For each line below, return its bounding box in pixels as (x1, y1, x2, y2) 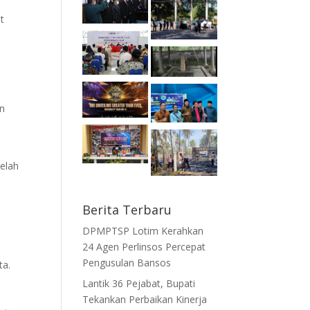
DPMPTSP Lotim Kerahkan (82, 224, 204, 237)
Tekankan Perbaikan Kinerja (82, 292, 208, 306)
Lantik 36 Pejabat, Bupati (82, 276, 196, 290)
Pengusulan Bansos (82, 255, 172, 269)
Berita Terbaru (82, 201, 172, 218)
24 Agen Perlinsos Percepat (82, 239, 206, 253)
